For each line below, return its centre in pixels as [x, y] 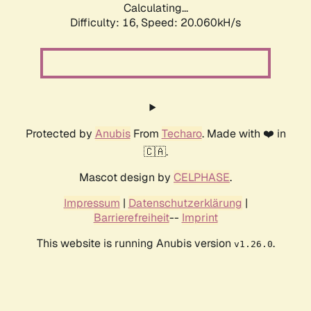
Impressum [92, 203]
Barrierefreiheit [131, 218]
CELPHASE [202, 178]
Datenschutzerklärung [185, 203]
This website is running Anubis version [135, 244]
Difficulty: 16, [106, 23]
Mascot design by [126, 178]
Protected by [60, 134]
